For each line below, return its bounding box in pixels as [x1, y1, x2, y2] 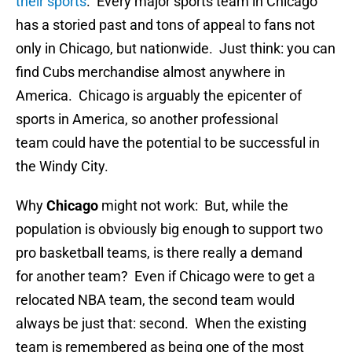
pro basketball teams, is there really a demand [16, 244, 302, 262]
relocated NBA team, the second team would [16, 291, 295, 309]
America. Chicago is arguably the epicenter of [16, 87, 302, 104]
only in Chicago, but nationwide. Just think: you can [16, 40, 335, 57]
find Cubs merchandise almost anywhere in [16, 64, 285, 81]
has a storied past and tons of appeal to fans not [16, 16, 315, 34]
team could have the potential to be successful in [16, 134, 320, 152]
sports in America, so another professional [16, 111, 278, 128]
